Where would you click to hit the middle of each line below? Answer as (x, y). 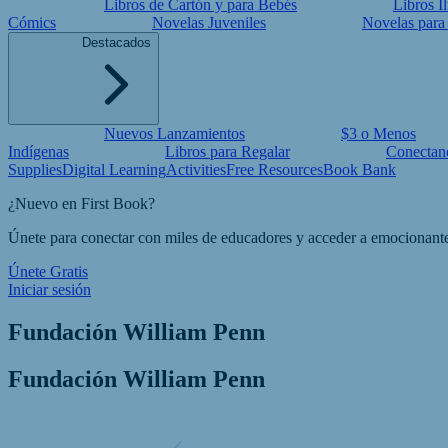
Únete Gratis (48, 271)
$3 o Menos (378, 133)
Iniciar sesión (49, 289)
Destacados (116, 42)
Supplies (35, 169)
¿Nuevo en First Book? (81, 203)
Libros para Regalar (227, 151)
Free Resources (274, 169)
